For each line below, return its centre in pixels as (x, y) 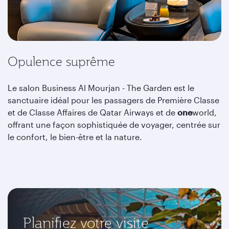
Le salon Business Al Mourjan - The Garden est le (101, 88)
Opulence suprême (61, 61)
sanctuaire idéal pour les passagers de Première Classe (113, 100)
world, (204, 112)
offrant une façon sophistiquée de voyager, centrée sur (114, 124)
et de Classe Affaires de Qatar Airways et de (93, 112)
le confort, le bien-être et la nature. (75, 137)
